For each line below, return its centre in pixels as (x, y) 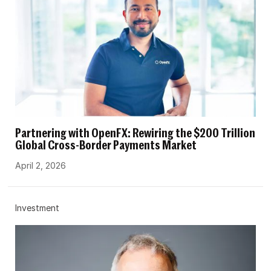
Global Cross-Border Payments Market (106, 146)
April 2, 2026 (41, 166)
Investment (38, 208)
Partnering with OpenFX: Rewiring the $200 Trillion (135, 134)
